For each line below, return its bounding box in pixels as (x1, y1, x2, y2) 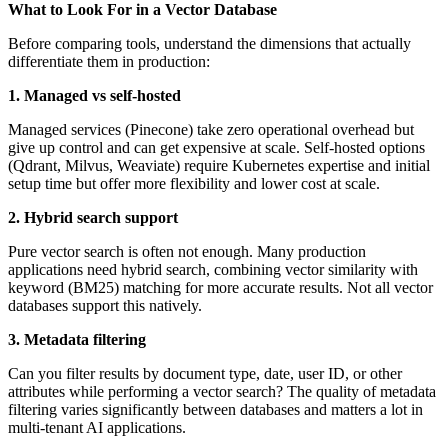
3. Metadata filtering (8, 331, 146, 349)
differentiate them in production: (8, 53, 210, 71)
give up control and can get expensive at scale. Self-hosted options (8, 139, 425, 157)
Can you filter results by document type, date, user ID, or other (8, 365, 402, 383)
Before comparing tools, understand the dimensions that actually (8, 35, 411, 53)
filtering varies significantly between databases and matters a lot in (8, 401, 423, 419)
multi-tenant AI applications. (8, 419, 186, 437)
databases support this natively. (8, 297, 202, 315)
